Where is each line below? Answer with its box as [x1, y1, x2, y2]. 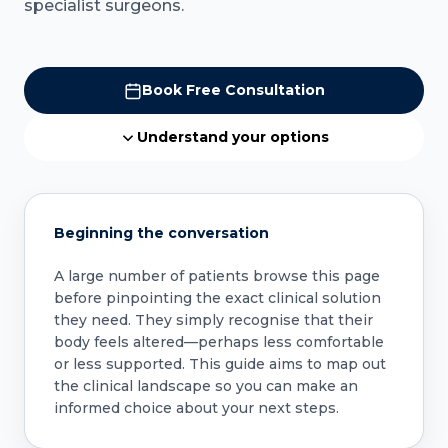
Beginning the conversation [53, 223, 269, 242]
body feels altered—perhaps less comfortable [53, 332, 384, 351]
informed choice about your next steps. [53, 398, 339, 417]
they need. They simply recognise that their [53, 310, 373, 329]
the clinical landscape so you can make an [53, 376, 358, 395]
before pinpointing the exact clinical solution [53, 288, 381, 307]
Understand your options [137, 128, 329, 146]
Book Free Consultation [141, 81, 325, 99]
